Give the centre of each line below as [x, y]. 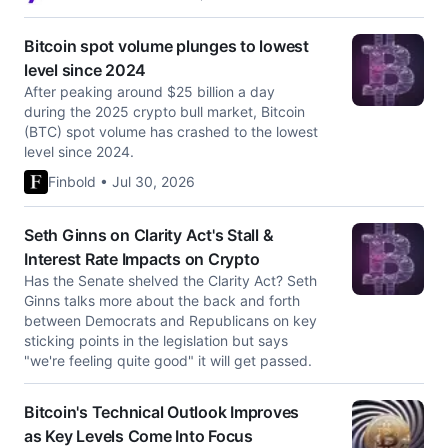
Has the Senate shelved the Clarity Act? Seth [170, 280]
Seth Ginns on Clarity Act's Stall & [149, 235]
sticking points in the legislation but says [156, 340]
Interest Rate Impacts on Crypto [142, 259]
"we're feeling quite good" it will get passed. [168, 360]
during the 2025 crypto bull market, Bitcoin [164, 111]
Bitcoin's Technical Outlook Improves [161, 412]
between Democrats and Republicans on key [170, 320]
